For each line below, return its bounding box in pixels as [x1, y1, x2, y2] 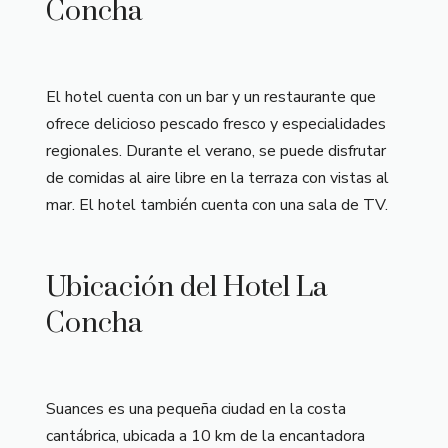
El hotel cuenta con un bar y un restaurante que [46, 86, 376, 108]
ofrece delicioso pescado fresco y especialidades [46, 113, 386, 135]
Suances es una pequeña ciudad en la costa [46, 398, 346, 420]
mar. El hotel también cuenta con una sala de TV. [46, 194, 388, 216]
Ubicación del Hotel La [46, 270, 328, 305]
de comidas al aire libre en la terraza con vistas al [46, 167, 389, 189]
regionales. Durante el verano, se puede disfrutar [46, 140, 386, 162]
